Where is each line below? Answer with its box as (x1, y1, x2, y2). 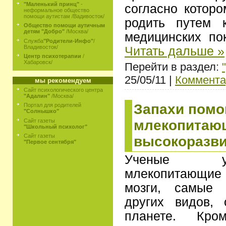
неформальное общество (24, 7, 89, 13)
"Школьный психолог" (24, 123, 87, 130)
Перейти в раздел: (125, 60, 222, 73)
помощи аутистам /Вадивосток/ (24, 13, 104, 19)
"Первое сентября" (24, 139, 76, 145)
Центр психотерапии (24, 52, 83, 59)
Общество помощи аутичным (24, 22, 105, 29)
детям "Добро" (24, 28, 66, 35)
